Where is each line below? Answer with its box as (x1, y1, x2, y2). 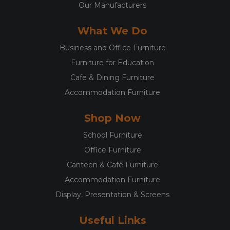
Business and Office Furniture (59, 43, 166, 53)
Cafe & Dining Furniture (70, 73, 155, 83)
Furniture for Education (71, 58, 154, 68)
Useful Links (79, 214, 146, 227)
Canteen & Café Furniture (67, 160, 158, 170)
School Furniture (83, 130, 142, 140)
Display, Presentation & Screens (55, 190, 169, 200)
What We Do (78, 25, 147, 37)
